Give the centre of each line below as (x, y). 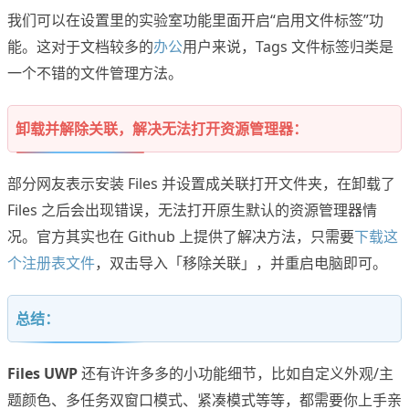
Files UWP (42, 374)
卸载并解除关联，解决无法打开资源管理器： (162, 129)
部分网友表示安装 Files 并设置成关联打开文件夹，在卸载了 (201, 184)
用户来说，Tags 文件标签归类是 (288, 47)
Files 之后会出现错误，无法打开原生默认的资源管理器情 (192, 210)
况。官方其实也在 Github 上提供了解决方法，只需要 (181, 237)
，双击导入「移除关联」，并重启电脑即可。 (241, 263)
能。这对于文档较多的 (80, 47)
